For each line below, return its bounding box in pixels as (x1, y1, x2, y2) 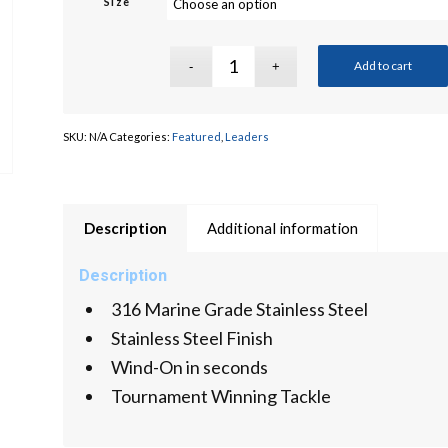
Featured (171, 129, 221, 143)
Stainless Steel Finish (110, 326, 273, 349)
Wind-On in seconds (110, 355, 268, 378)
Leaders (224, 129, 269, 143)
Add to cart (354, 57, 413, 73)
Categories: (108, 129, 172, 143)
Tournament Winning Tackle (110, 384, 331, 407)
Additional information (206, 218, 358, 237)
